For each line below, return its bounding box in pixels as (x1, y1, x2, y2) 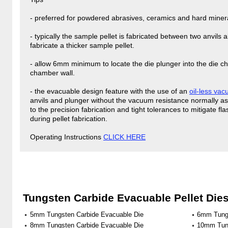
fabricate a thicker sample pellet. (30, 41, 134, 49)
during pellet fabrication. (30, 115, 107, 123)
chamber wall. (30, 69, 75, 77)
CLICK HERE (103, 133, 146, 141)
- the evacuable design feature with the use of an (30, 87, 189, 95)
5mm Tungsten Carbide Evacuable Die (30, 211, 144, 218)
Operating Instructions (30, 133, 103, 141)
